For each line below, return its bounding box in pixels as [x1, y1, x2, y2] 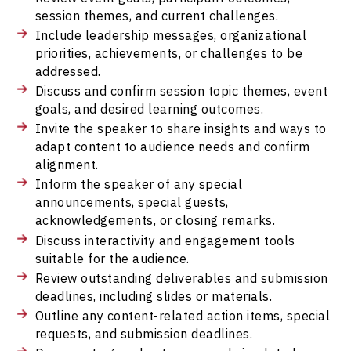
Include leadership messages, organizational [34, 26, 307, 43]
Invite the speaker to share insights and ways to [34, 120, 327, 137]
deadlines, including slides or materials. [34, 287, 273, 304]
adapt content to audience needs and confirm [34, 138, 310, 155]
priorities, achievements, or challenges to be [34, 44, 303, 61]
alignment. [34, 156, 99, 173]
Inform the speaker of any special [34, 175, 243, 193]
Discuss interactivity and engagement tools [34, 231, 295, 248]
